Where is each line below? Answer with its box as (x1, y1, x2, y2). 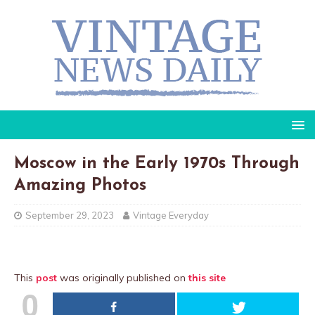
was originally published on (57, 271, 188, 284)
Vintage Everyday (133, 210, 209, 221)
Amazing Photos (14, 177, 146, 194)
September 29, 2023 (25, 210, 114, 221)
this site (188, 271, 226, 284)
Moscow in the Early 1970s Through (14, 155, 300, 172)
